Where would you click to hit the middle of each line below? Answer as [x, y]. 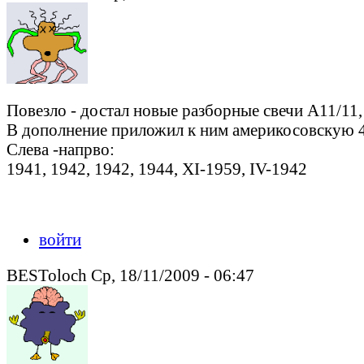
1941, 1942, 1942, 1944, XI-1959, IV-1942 [157, 169]
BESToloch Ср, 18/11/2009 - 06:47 [130, 275]
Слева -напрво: [61, 149]
